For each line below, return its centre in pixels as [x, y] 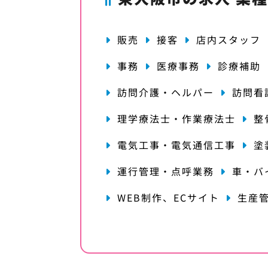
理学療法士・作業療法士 [177, 119]
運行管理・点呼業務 [166, 171]
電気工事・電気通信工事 [177, 145]
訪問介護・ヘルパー [166, 92]
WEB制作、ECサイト [169, 198]
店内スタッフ [229, 40]
